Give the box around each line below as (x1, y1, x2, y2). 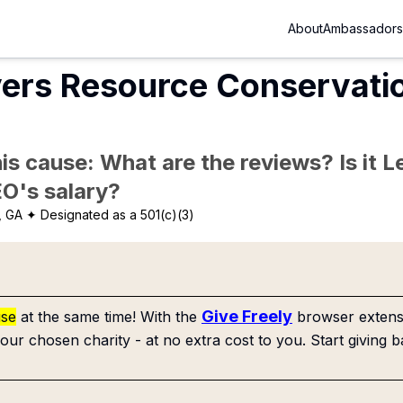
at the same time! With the (21, 308, 197, 326)
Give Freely (201, 307, 292, 326)
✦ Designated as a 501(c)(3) (26, 207, 195, 222)
